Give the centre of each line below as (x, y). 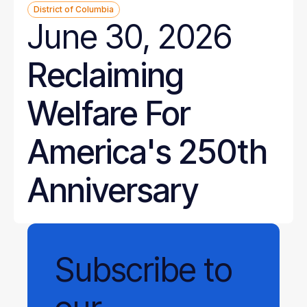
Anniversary (113, 190)
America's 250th (148, 152)
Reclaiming (106, 75)
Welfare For (109, 113)
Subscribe (125, 270)
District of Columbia (74, 9)
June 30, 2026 (130, 37)
